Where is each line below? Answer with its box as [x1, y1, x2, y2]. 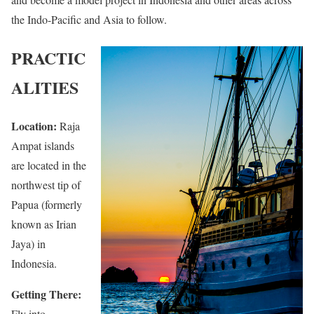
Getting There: [11, 285, 81, 302]
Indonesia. [11, 255, 57, 271]
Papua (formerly [11, 196, 82, 212]
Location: [11, 117, 60, 134]
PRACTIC [11, 45, 86, 70]
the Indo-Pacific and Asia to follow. [11, 11, 167, 27]
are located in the [11, 157, 86, 172]
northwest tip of [11, 177, 81, 192]
